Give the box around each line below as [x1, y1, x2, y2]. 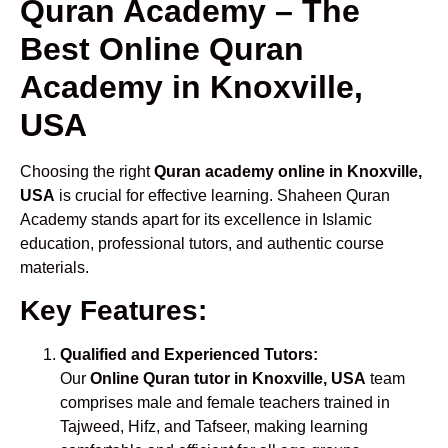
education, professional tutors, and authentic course [20, 234, 384, 252]
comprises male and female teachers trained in [60, 394, 390, 412]
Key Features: [20, 295, 207, 327]
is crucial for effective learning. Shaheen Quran [55, 186, 390, 204]
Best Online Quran [20, 30, 304, 67]
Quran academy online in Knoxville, [154, 162, 422, 180]
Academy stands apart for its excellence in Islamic [20, 210, 372, 228]
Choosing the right [20, 162, 154, 180]
